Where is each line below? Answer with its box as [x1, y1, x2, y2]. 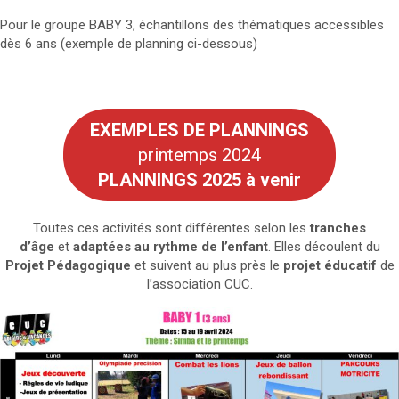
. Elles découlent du [267, 238, 380, 255]
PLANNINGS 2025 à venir [98, 168, 301, 191]
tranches [310, 219, 366, 236]
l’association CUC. [146, 275, 253, 292]
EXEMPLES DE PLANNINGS [90, 118, 309, 141]
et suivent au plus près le [130, 256, 280, 273]
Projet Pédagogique [4, 256, 131, 273]
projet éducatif [279, 256, 377, 273]
